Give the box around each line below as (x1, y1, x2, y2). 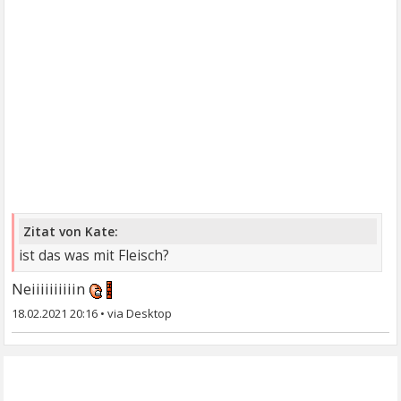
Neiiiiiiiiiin (12, 277, 90, 299)
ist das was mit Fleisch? (19, 245, 170, 265)
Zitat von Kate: (23, 222, 119, 240)
